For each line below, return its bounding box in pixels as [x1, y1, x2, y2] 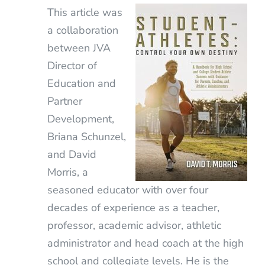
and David [47, 147, 96, 161]
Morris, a [47, 164, 88, 179]
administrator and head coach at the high [47, 235, 244, 250]
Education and [47, 76, 116, 91]
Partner [47, 93, 82, 108]
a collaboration [47, 22, 118, 37]
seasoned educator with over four [47, 182, 208, 197]
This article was [47, 5, 122, 20]
